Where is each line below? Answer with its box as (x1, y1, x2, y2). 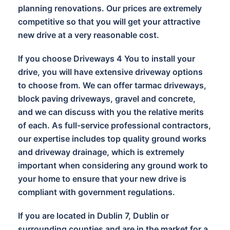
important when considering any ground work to (18, 160, 208, 170)
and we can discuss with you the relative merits (18, 107, 204, 117)
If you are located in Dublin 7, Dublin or (18, 210, 169, 221)
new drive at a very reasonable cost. (18, 30, 159, 40)
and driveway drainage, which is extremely (18, 147, 184, 157)
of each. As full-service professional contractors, (18, 120, 211, 130)
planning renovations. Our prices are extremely (18, 3, 202, 13)
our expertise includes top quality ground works (18, 133, 206, 144)
